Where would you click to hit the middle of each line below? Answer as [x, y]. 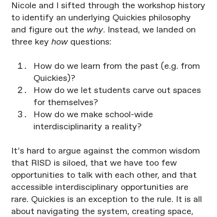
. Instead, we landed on [149, 30]
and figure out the [49, 30]
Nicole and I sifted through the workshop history [108, 6]
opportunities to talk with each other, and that [104, 176]
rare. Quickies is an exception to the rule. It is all [106, 200]
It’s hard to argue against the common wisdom [105, 151]
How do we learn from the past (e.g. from [116, 67]
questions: [89, 42]
